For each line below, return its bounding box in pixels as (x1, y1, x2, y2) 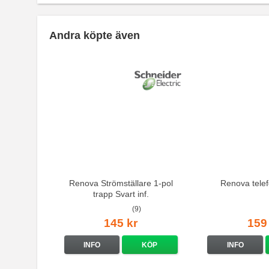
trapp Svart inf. (92, 189, 149, 199)
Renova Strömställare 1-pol (68, 178, 173, 188)
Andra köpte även (49, 29, 140, 42)
